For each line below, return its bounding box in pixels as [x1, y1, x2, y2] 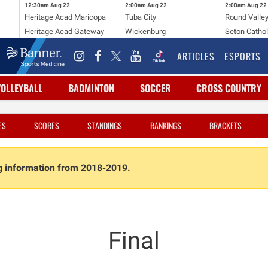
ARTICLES [177, 49, 215, 63]
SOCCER [139, 81, 171, 95]
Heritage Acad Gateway [24, 26, 104, 36]
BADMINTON [68, 81, 114, 95]
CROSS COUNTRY [196, 81, 262, 95]
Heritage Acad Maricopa [24, 12, 106, 22]
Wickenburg [124, 26, 166, 36]
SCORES [34, 119, 59, 132]
